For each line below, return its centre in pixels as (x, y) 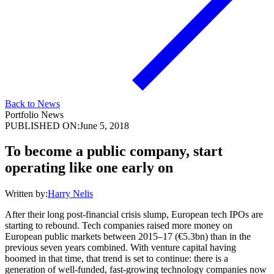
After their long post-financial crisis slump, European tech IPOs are (134, 215)
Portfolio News (34, 114)
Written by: (26, 194)
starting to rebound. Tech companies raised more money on (119, 226)
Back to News (32, 103)
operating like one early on (89, 168)
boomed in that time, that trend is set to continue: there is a (117, 259)
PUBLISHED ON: (42, 125)
